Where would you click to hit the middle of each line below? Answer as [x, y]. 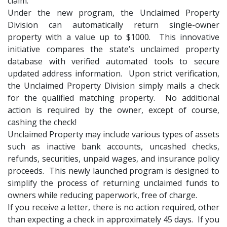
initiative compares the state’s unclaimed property [113, 49]
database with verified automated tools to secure [113, 62]
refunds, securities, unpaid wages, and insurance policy [113, 159]
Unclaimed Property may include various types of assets [113, 135]
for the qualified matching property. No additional [113, 98]
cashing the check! [42, 122]
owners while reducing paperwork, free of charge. [102, 195]
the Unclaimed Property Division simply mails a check [113, 86]
